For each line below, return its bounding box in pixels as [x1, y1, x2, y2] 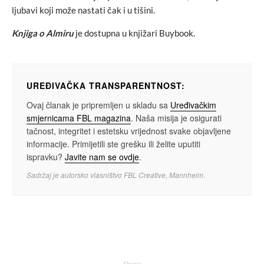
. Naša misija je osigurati [131, 111, 222, 124]
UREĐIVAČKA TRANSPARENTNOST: [27, 79, 185, 91]
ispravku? [27, 150, 65, 163]
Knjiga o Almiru [12, 27, 74, 38]
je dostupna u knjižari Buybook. [74, 27, 195, 38]
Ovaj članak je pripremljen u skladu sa [27, 98, 170, 111]
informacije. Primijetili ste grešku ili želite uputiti [27, 137, 200, 150]
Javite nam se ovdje [65, 150, 139, 163]
